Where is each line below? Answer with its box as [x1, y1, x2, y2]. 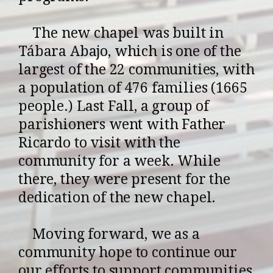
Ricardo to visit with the [18, 134, 180, 151]
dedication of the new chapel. [18, 189, 216, 206]
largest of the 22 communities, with [18, 61, 255, 78]
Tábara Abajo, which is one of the [18, 43, 241, 60]
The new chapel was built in [18, 24, 224, 41]
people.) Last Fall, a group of [18, 97, 210, 115]
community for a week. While [18, 152, 221, 169]
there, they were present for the [18, 171, 230, 188]
